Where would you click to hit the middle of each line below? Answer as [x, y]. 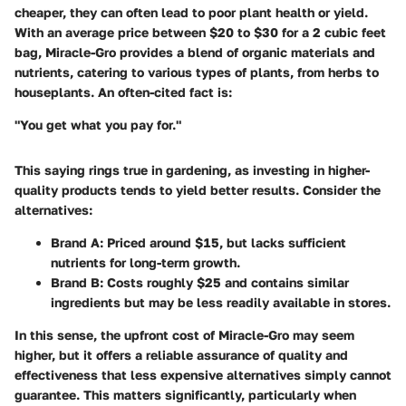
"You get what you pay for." [98, 125]
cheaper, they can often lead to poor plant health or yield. [191, 13]
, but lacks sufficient [283, 243]
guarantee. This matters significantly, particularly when [185, 395]
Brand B [75, 283]
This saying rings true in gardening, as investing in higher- [192, 170]
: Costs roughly [148, 283]
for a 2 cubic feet [332, 33]
